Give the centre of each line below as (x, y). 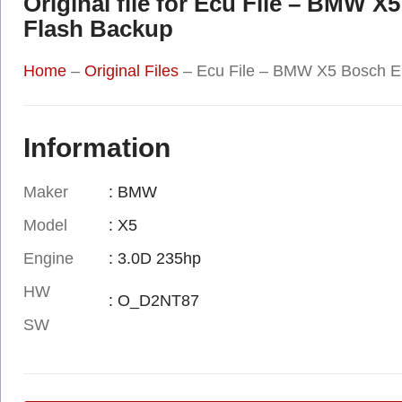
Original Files (131, 70)
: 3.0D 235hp (154, 258)
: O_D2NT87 (153, 300)
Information (97, 147)
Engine (48, 258)
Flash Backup (98, 28)
